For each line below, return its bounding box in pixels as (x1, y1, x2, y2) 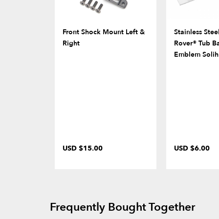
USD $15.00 (63, 144, 103, 153)
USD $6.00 (174, 144, 210, 153)
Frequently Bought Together (50, 199, 195, 215)
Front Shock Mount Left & (63, 27, 145, 37)
